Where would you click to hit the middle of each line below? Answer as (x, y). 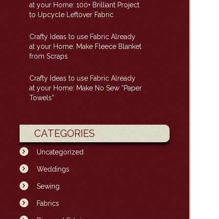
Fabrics (48, 203)
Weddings (53, 169)
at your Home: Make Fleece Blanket (85, 46)
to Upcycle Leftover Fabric (71, 15)
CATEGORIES (65, 133)
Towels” (42, 98)
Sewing (48, 186)
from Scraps (48, 56)
